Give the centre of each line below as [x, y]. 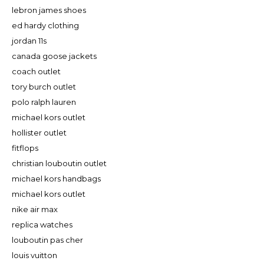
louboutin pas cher [47, 240]
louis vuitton [34, 255]
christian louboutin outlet [59, 163]
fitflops [25, 148]
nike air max [35, 209]
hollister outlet [39, 132]
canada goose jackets [54, 56]
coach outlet [36, 71]
